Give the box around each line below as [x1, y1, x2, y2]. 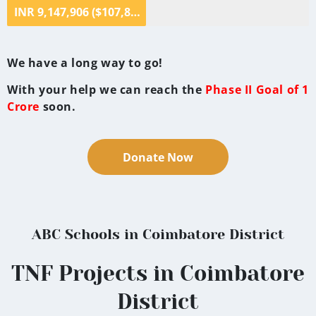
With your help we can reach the [7, 81, 206, 97]
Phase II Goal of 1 [205, 81, 310, 97]
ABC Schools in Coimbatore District [32, 226, 284, 243]
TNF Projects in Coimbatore [11, 262, 305, 286]
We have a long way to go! [7, 54, 166, 71]
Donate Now [123, 150, 193, 166]
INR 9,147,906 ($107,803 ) [130, 4, 140, 20]
